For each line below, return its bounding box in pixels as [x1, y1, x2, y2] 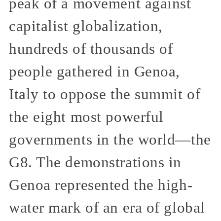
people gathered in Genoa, [9, 63, 180, 80]
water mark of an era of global [9, 199, 205, 216]
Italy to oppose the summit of [9, 85, 201, 103]
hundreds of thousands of [9, 40, 173, 57]
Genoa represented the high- [9, 176, 193, 193]
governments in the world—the [9, 131, 211, 148]
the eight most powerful [9, 108, 164, 125]
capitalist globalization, [9, 17, 163, 35]
